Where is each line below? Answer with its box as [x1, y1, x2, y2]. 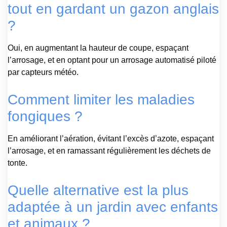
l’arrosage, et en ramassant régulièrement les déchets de [8, 146, 211, 155]
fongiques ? [8, 108, 83, 124]
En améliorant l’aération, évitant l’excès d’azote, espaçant [8, 134, 214, 143]
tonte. [8, 158, 27, 167]
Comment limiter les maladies [8, 91, 195, 107]
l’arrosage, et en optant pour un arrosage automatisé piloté [8, 55, 216, 64]
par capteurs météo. [8, 67, 79, 77]
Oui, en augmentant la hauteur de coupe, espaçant [8, 43, 188, 52]
